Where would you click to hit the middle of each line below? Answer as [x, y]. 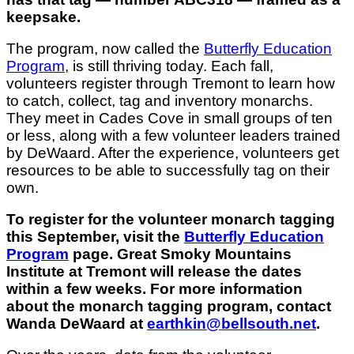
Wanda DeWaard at [77, 323]
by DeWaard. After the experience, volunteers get [173, 153]
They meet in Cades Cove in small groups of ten [169, 118]
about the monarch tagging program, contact [169, 306]
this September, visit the [95, 236]
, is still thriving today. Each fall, [169, 66]
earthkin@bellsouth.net [232, 323]
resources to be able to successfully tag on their [168, 170]
